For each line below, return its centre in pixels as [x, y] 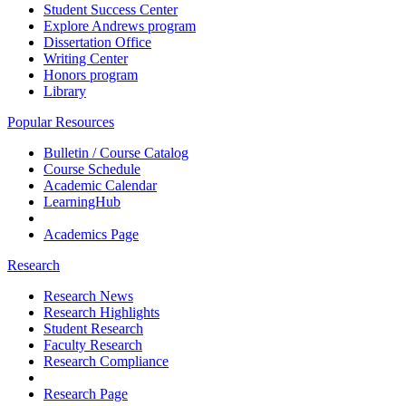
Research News [88, 296]
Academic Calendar [100, 186]
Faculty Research [93, 345]
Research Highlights [101, 313]
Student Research [93, 329]
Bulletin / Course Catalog [116, 153]
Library [65, 92]
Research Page [86, 394]
